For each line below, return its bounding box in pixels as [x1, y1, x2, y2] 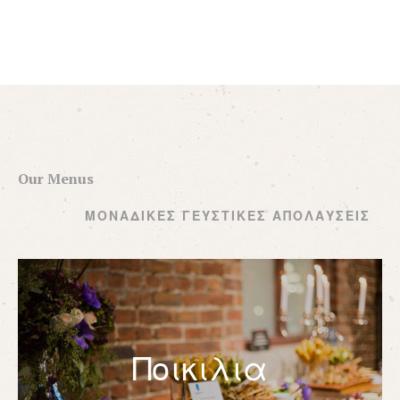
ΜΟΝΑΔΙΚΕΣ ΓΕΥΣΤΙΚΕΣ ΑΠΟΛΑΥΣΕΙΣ [85, 206, 371, 224]
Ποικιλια [132, 347, 268, 392]
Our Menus [18, 169, 94, 189]
